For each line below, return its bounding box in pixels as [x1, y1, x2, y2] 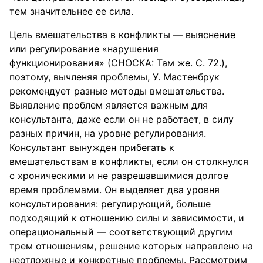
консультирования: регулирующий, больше [9, 198, 211, 210]
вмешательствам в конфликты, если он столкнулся [9, 156, 248, 167]
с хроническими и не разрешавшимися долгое [9, 170, 228, 181]
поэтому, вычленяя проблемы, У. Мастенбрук [9, 71, 220, 83]
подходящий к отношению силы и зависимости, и [9, 212, 244, 224]
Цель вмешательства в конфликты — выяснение [9, 29, 235, 41]
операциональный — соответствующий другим [9, 226, 232, 238]
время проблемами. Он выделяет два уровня [9, 184, 220, 195]
